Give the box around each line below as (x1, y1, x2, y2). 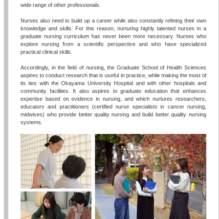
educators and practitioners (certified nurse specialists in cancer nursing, (21, 104, 206, 110)
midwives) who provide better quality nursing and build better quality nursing (21, 111, 206, 118)
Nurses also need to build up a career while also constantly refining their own (21, 18, 206, 24)
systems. (21, 119, 43, 126)
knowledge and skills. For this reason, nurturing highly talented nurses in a (21, 25, 206, 32)
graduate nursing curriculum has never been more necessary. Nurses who (21, 33, 206, 40)
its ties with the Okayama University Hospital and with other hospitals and (21, 80, 206, 87)
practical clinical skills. (21, 49, 73, 55)
